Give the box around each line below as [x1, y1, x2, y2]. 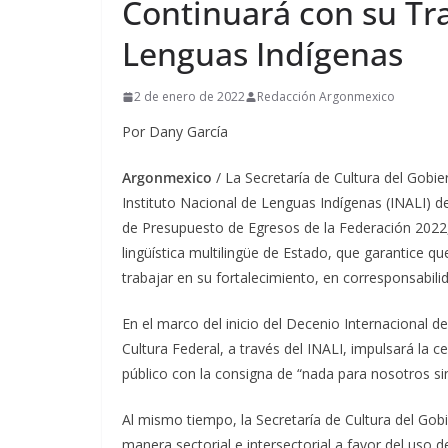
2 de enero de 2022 [134, 88, 245, 105]
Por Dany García [122, 122, 228, 141]
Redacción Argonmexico [257, 88, 395, 105]
